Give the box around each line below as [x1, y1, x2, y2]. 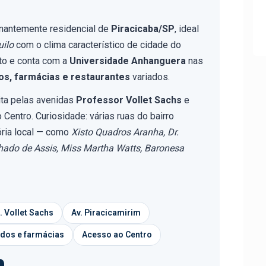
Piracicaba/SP [111, 23, 175, 34]
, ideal [175, 23, 199, 34]
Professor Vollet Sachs [76, 94, 182, 106]
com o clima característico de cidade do [14, 39, 181, 50]
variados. [130, 71, 170, 83]
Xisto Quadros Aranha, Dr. [71, 126, 179, 138]
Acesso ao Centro [82, 230, 152, 239]
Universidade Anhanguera [69, 55, 186, 66]
